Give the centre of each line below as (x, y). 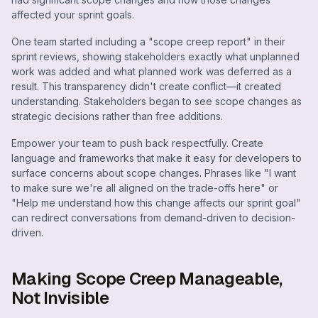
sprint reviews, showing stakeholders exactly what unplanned (155, 57)
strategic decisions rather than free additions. (117, 116)
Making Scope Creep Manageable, (147, 278)
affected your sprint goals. (73, 15)
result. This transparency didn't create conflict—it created (146, 87)
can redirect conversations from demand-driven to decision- (153, 217)
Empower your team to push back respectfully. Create (137, 143)
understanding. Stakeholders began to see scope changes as (157, 102)
